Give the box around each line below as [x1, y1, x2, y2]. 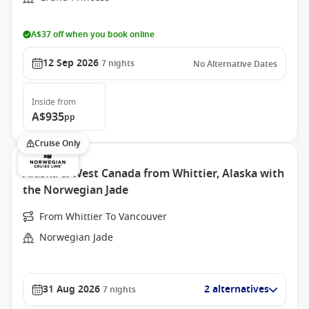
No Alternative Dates [193, 58, 277, 70]
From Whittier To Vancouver [39, 210, 167, 224]
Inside [32, 96, 55, 108]
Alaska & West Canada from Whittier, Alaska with [23, 166, 284, 182]
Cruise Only [34, 137, 81, 150]
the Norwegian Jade [23, 182, 128, 199]
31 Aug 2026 [43, 282, 100, 297]
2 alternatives [204, 282, 269, 297]
